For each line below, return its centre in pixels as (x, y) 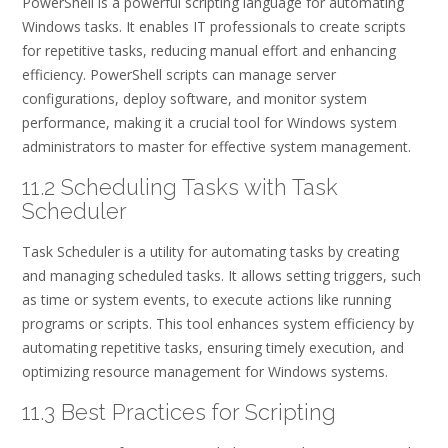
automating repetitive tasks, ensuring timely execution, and (213, 348)
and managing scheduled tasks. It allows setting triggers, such (221, 276)
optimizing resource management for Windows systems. (205, 372)
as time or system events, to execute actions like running (206, 300)
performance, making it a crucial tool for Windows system (209, 123)
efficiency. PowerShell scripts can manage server (179, 75)
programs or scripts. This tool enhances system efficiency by (218, 324)
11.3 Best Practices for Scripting (179, 411)
